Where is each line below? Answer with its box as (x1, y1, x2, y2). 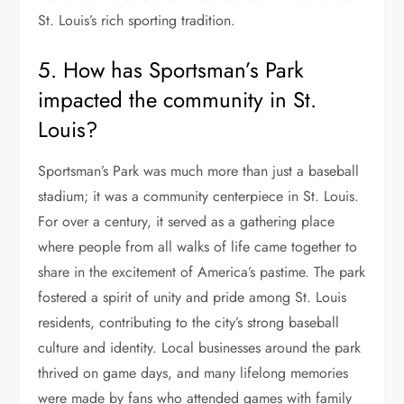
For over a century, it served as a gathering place (38, 211, 335, 233)
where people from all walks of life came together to (38, 236, 358, 258)
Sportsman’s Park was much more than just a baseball (38, 161, 360, 182)
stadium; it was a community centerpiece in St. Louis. (38, 186, 360, 207)
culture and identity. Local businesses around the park (38, 337, 362, 359)
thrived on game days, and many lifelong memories (38, 363, 349, 384)
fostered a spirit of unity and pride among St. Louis (38, 287, 347, 308)
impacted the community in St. (38, 84, 317, 116)
